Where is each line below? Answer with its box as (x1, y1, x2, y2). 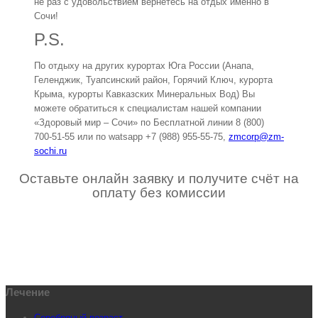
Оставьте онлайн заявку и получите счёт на (19, 171, 299, 187)
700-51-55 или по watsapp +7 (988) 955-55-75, (34, 131, 229, 143)
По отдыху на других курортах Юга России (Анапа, (34, 60, 254, 72)
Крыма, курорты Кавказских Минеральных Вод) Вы (34, 89, 255, 100)
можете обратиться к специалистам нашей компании (34, 103, 261, 114)
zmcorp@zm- (229, 131, 284, 143)
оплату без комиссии (92, 185, 226, 201)
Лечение (6, 286, 50, 299)
